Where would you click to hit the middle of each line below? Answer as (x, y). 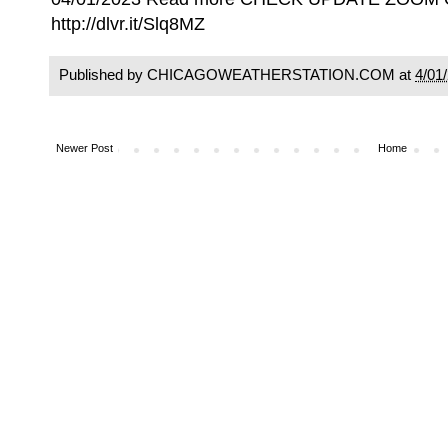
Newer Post (84, 148)
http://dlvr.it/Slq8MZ (128, 24)
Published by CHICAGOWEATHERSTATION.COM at (237, 74)
